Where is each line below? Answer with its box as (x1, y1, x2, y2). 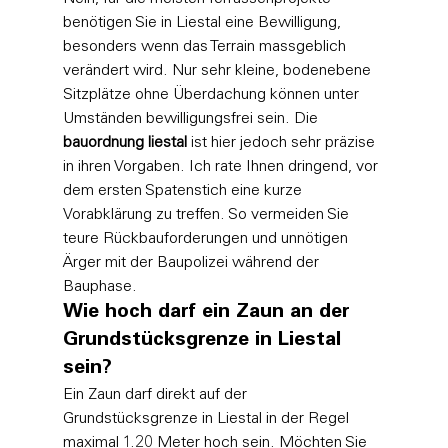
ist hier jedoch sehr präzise (186, 134, 379, 151)
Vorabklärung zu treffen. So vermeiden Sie (62, 206, 353, 223)
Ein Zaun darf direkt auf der (62, 386, 251, 403)
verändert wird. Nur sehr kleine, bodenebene (62, 62, 375, 79)
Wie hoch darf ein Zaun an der (62, 302, 356, 323)
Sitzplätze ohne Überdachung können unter (62, 86, 363, 103)
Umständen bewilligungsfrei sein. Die (62, 110, 322, 127)
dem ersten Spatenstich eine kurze (62, 182, 306, 199)
